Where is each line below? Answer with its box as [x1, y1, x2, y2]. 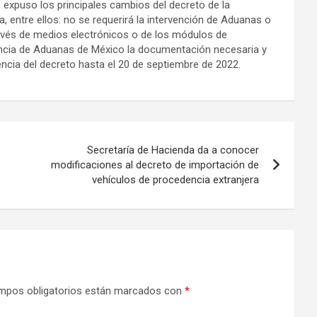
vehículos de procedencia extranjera [91, 173, 259, 187]
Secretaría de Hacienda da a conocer [86, 144, 259, 157]
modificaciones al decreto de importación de [50, 158, 259, 172]
